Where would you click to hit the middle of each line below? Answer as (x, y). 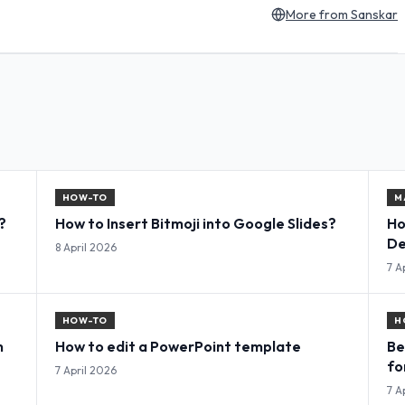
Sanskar (374, 14)
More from (318, 14)
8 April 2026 (85, 247)
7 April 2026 (85, 370)
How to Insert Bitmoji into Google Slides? (195, 223)
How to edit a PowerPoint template (178, 346)
